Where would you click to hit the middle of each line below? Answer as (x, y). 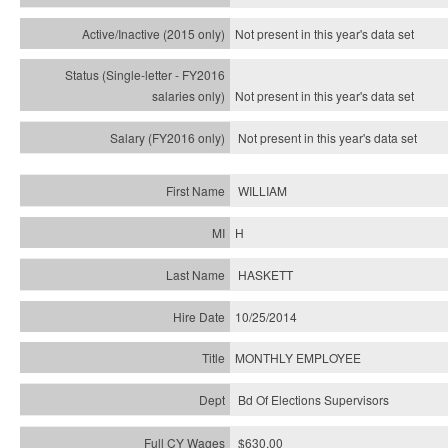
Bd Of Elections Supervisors (313, 399)
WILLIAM (262, 190)
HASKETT (265, 274)
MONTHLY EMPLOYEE (298, 357)
